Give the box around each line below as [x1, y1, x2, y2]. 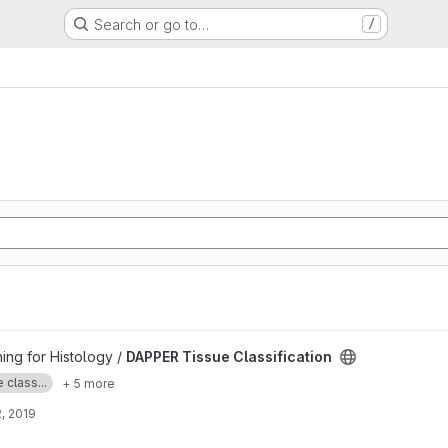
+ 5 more [62, 375, 115, 391]
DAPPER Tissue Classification [126, 348, 332, 365]
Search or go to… [93, 15, 209, 33]
